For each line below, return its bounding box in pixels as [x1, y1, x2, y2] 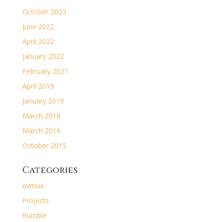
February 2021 [22, 66, 68, 76]
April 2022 [22, 37, 54, 46]
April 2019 [22, 81, 54, 91]
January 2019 [22, 96, 64, 106]
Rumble [22, 211, 47, 220]
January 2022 [22, 52, 64, 61]
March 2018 [22, 111, 60, 120]
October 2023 [22, 7, 66, 16]
